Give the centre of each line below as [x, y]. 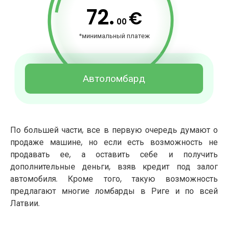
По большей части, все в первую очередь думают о [114, 130]
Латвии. [25, 204]
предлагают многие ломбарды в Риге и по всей [114, 191]
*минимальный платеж [114, 36]
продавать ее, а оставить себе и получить [114, 155]
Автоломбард [114, 79]
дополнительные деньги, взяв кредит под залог [114, 167]
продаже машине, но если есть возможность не [114, 142]
